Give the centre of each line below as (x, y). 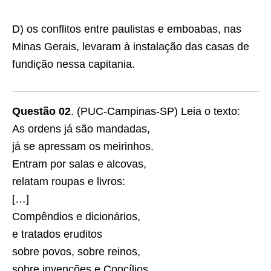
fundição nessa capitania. (73, 64)
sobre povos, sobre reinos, (76, 252)
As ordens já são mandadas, (81, 129)
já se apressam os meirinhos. (83, 146)
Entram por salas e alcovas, (79, 164)
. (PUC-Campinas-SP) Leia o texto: (155, 111)
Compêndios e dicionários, (76, 217)
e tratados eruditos (57, 234)
